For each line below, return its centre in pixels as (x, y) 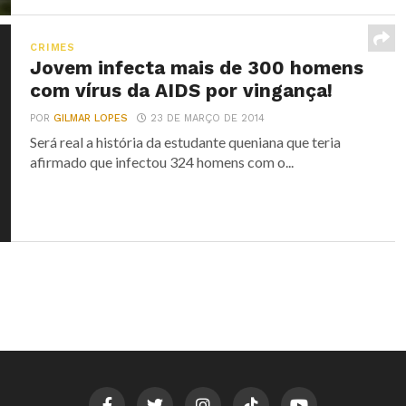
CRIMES (53, 48)
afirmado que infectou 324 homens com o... (162, 162)
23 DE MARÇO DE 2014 (208, 118)
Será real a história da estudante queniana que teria (186, 142)
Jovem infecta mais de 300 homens (197, 68)
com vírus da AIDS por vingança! (182, 91)
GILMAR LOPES (91, 118)
